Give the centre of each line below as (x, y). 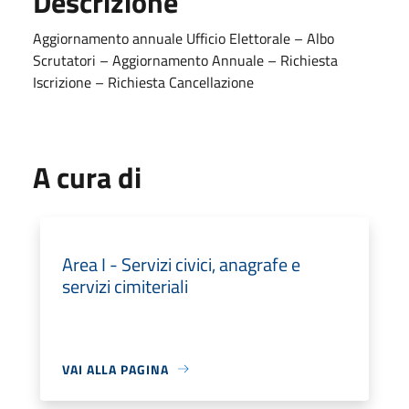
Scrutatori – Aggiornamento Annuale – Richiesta (185, 60)
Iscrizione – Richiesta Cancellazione (143, 82)
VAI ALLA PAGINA (115, 369)
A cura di (87, 177)
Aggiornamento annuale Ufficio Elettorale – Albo (184, 38)
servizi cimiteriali (125, 286)
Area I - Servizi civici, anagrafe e (181, 264)
